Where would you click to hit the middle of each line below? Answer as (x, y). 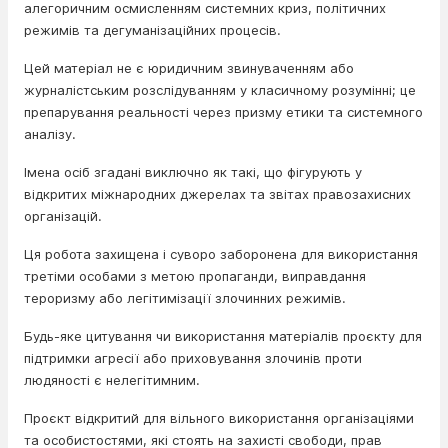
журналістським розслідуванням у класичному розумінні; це (220, 90)
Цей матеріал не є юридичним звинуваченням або (189, 68)
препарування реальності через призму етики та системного (223, 112)
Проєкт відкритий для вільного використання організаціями (219, 418)
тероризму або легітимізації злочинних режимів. (187, 298)
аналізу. (52, 134)
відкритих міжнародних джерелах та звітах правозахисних (217, 194)
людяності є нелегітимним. (114, 380)
